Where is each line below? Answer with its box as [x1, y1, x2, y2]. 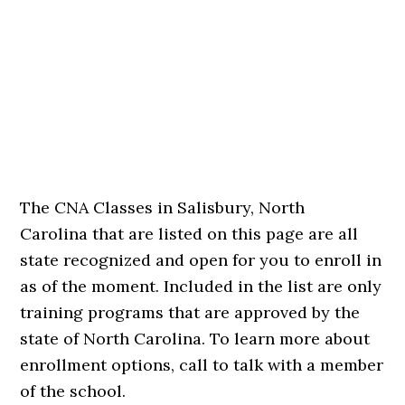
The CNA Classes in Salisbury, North [20, 197, 306, 218]
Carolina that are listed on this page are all [20, 223, 359, 244]
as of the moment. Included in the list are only [20, 276, 382, 297]
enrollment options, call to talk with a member [20, 354, 384, 375]
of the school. [20, 381, 127, 401]
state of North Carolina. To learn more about [20, 328, 371, 349]
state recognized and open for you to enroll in [20, 250, 382, 270]
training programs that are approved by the [20, 302, 361, 323]
